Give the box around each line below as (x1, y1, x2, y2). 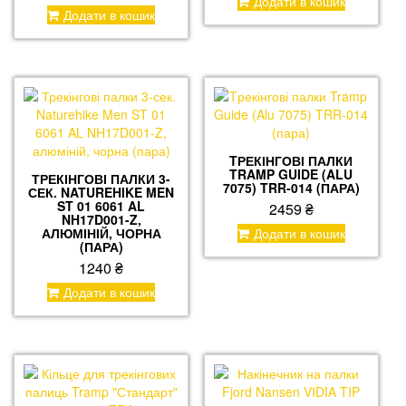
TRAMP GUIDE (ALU (229, 164, 353, 183)
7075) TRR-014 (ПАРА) (222, 178, 360, 197)
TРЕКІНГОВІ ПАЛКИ (229, 150, 353, 169)
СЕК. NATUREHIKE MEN (28, 182, 175, 201)
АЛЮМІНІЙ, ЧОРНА (41, 223, 161, 242)
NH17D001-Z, (61, 209, 141, 228)
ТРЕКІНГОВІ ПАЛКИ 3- (32, 169, 171, 188)
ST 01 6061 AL (57, 196, 146, 215)
